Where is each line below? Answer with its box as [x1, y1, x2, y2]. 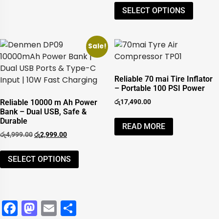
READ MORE [122, 121, 165, 131]
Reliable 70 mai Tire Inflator [114, 74, 213, 84]
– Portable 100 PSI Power [114, 84, 205, 93]
